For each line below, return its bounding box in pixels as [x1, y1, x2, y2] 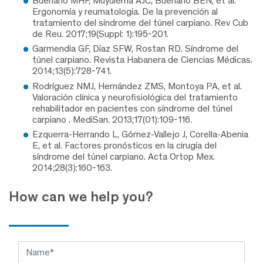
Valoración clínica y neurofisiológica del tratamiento [32, 91, 238, 103]
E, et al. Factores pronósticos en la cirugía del [32, 140, 217, 151]
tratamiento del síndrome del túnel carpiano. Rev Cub [32, 16, 248, 28]
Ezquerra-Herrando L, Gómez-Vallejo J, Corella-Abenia [32, 129, 248, 140]
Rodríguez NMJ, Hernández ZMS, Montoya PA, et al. [32, 80, 242, 92]
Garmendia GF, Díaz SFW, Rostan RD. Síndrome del [32, 43, 238, 55]
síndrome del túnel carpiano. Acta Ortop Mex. [32, 151, 215, 163]
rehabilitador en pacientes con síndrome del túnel [32, 102, 232, 114]
